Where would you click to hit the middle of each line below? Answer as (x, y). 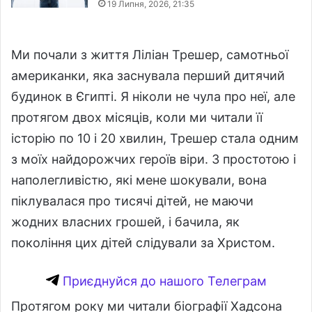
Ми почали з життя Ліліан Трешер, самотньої (150, 55)
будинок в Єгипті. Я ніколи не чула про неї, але (153, 97)
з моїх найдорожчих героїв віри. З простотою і (154, 159)
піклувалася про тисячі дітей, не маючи (132, 201)
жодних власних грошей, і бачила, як (125, 222)
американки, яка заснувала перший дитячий (148, 76)
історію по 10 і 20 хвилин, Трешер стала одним (155, 139)
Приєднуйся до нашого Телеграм (163, 281)
